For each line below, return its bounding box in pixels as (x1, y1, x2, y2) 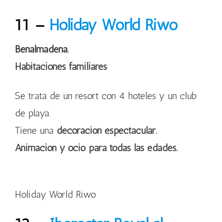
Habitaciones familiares (15, 60, 107, 72)
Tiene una (15, 124, 56, 136)
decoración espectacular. (56, 124, 157, 136)
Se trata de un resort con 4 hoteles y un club (15, 90, 197, 102)
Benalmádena (15, 43, 67, 55)
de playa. (15, 107, 51, 119)
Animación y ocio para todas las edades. (15, 142, 178, 154)
